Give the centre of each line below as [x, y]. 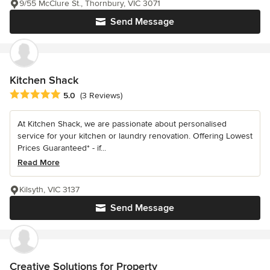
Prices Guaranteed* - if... [62, 148]
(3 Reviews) [101, 95]
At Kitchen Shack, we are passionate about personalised [122, 124]
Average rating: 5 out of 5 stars [74, 94]
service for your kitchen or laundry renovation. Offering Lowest [135, 136]
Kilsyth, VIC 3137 [49, 189]
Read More [39, 162]
